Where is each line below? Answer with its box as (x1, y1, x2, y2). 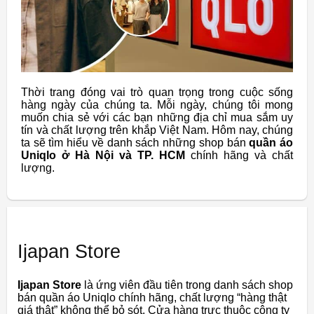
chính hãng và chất (185, 149, 293, 161)
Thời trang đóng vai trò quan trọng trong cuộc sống (21, 86, 293, 98)
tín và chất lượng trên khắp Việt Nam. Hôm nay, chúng (21, 123, 293, 136)
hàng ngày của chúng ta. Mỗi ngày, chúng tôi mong (21, 98, 293, 111)
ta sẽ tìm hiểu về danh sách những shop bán (21, 136, 250, 149)
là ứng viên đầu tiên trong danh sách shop (81, 278, 293, 291)
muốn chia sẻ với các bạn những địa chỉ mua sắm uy (21, 111, 293, 123)
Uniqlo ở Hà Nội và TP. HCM (21, 149, 185, 161)
